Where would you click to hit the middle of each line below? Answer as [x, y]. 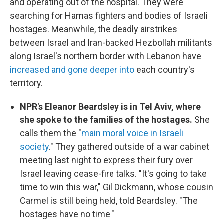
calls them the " [51, 133]
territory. [26, 83]
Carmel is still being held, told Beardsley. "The [109, 200]
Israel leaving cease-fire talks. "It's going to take [113, 173]
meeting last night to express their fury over [106, 160]
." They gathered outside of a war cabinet [129, 147]
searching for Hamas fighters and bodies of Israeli [109, 16]
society [34, 147]
